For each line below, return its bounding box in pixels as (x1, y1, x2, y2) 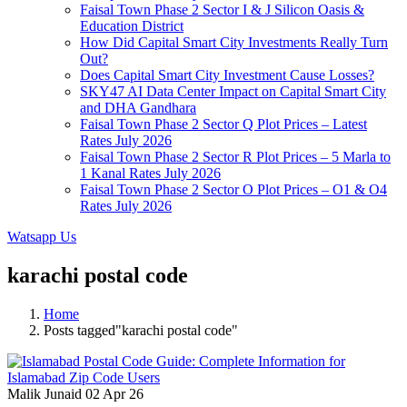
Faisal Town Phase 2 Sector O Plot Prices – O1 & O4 (80, 182, 387, 197)
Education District (80, 18, 184, 34)
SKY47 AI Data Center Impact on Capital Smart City (80, 84, 386, 99)
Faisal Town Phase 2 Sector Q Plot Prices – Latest (80, 116, 367, 132)
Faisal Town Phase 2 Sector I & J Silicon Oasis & (80, 2, 364, 17)
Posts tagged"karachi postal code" (44, 322, 238, 338)
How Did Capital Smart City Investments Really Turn (80, 35, 388, 50)
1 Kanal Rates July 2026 (80, 165, 221, 181)
